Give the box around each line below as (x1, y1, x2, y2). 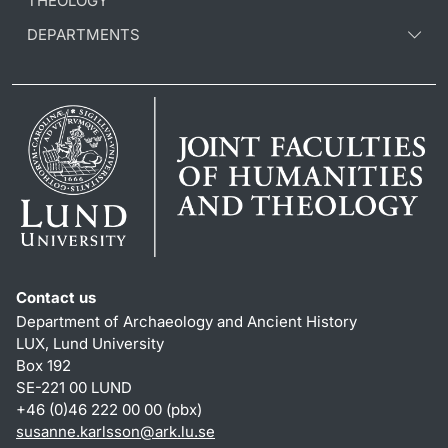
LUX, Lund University (16, 334, 164, 354)
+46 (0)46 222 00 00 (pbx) (16, 400, 202, 420)
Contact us (16, 288, 96, 308)
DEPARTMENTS (27, 25, 140, 45)
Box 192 (16, 356, 71, 376)
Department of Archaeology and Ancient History (16, 312, 357, 332)
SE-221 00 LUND (16, 378, 132, 398)
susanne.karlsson (16, 422, 140, 442)
